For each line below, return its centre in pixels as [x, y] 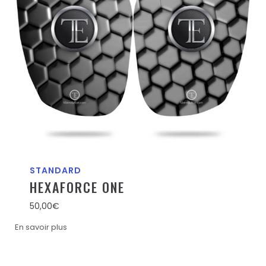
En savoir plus [41, 227]
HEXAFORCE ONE [77, 187]
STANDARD [56, 170]
